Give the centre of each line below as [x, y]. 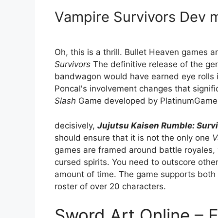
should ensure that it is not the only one [133, 137]
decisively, [76, 125]
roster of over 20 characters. [110, 186]
